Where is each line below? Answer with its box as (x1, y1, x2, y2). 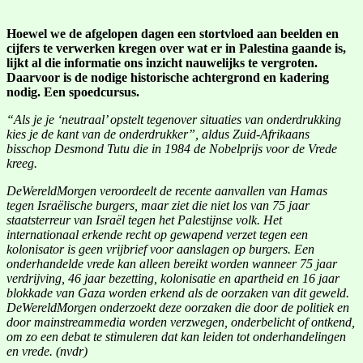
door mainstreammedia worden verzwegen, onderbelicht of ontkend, (6, 314, 355, 329)
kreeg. (6, 156, 37, 170)
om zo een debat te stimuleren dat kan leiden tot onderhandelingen (6, 329, 346, 344)
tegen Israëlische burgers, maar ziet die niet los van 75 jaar (6, 198, 310, 212)
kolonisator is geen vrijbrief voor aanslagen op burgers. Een (6, 241, 314, 256)
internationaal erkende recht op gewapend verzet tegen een (6, 227, 308, 241)
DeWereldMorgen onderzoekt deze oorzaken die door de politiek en (6, 300, 349, 314)
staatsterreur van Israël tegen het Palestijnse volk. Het (6, 212, 282, 227)
